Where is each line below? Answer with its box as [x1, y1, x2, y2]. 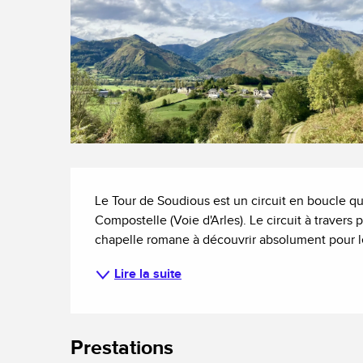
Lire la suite [114, 266, 182, 282]
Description [70, 164, 239, 203]
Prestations [70, 335, 174, 361]
